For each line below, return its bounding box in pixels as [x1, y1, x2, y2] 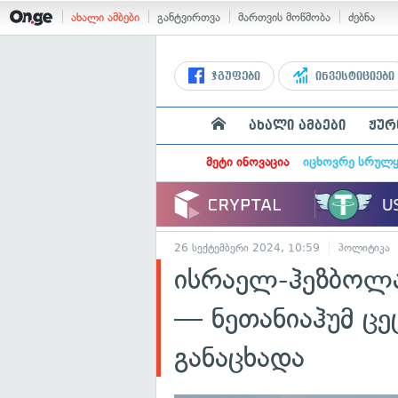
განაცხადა [174, 340, 305, 374]
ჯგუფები [208, 70, 260, 83]
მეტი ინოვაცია [205, 155, 289, 170]
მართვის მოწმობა [238, 11, 330, 24]
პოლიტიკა [338, 242, 390, 254]
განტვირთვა [157, 11, 220, 24]
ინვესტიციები [312, 70, 394, 83]
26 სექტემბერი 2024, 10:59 [174, 242, 320, 254]
